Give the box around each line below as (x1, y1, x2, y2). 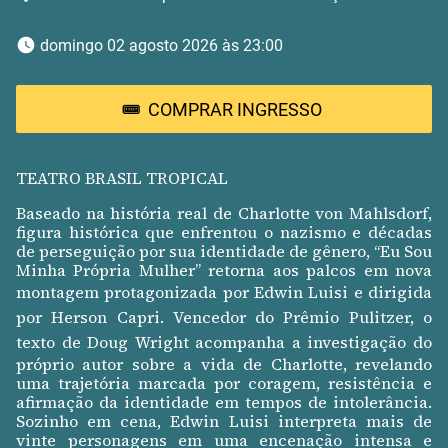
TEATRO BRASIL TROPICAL (16, 167, 228, 190)
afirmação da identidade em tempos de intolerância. (16, 391, 432, 414)
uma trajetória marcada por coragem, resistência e (16, 372, 432, 395)
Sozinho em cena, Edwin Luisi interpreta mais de (16, 410, 432, 433)
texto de (16, 331, 88, 354)
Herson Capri (51, 306, 160, 329)
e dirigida (348, 281, 433, 304)
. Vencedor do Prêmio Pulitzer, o (159, 306, 433, 329)
